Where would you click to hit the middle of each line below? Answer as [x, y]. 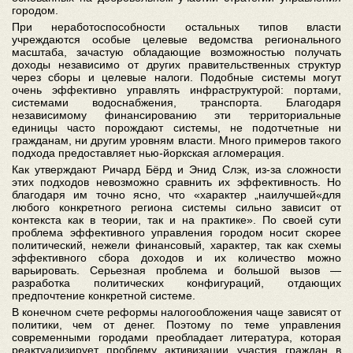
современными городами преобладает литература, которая [176, 337]
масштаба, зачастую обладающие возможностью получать [176, 52]
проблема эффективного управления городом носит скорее [176, 232]
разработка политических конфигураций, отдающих [176, 283]
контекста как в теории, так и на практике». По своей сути [176, 220]
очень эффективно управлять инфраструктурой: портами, [176, 90]
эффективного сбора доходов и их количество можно [176, 258]
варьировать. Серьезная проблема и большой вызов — [176, 270]
